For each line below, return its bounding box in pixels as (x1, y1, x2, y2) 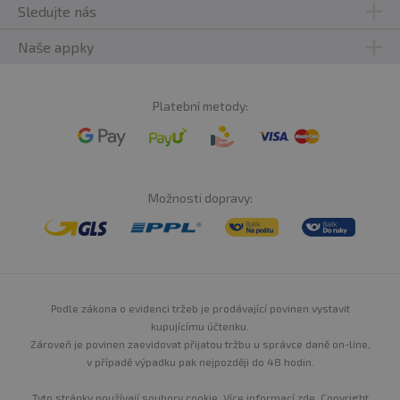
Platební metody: (152, 98, 248, 113)
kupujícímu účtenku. (151, 320, 249, 332)
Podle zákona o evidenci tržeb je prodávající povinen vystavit (50, 302, 350, 314)
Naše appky (18, 37, 94, 55)
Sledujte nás (18, 2, 96, 20)
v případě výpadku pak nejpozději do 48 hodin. (86, 355, 314, 368)
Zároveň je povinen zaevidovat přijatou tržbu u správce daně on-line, (29, 337, 371, 350)
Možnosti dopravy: (147, 190, 253, 205)
